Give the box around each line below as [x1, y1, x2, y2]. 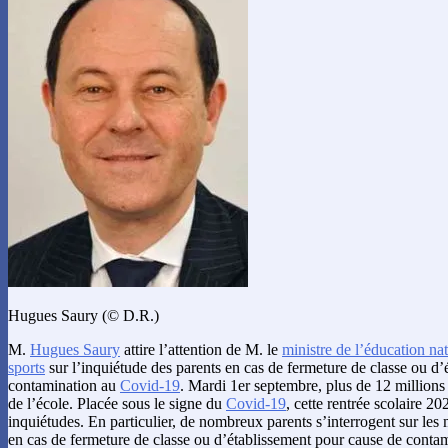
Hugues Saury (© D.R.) [8, 306, 159, 324]
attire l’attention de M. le [120, 340, 282, 358]
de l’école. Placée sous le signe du [8, 394, 226, 412]
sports [8, 358, 45, 376]
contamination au [8, 376, 120, 394]
